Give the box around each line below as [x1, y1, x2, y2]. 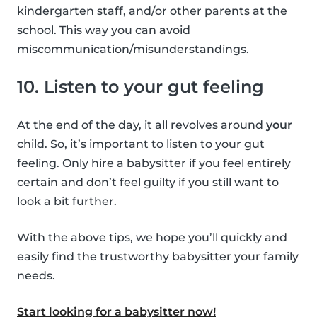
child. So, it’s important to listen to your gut [17, 137, 265, 151]
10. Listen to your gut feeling [17, 76, 264, 98]
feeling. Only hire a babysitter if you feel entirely [17, 156, 291, 171]
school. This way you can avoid [17, 23, 190, 38]
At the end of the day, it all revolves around [17, 118, 266, 132]
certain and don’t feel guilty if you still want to [17, 175, 279, 190]
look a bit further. [17, 195, 117, 209]
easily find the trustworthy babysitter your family [17, 250, 299, 264]
